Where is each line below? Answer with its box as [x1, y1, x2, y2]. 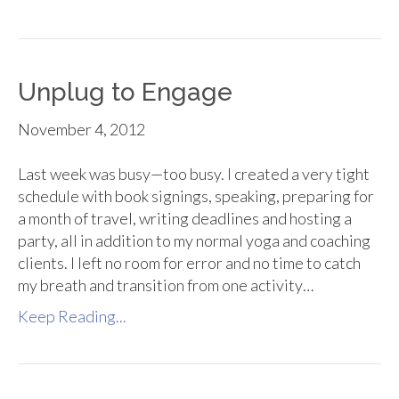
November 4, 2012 [18, 119, 145, 140]
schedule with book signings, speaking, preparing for [18, 186, 374, 207]
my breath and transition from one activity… [18, 275, 313, 296]
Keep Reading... [18, 306, 126, 327]
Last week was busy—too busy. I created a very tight [18, 164, 370, 184]
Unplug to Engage [18, 77, 232, 108]
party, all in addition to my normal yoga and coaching [18, 231, 370, 251]
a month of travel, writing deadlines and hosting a [18, 208, 352, 229]
